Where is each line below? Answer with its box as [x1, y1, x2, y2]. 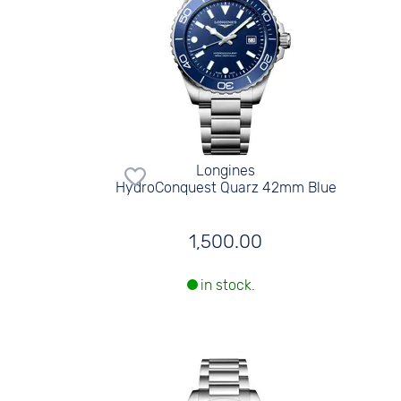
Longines [196, 161, 256, 179]
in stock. [200, 277, 256, 294]
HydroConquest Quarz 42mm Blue [115, 178, 337, 196]
